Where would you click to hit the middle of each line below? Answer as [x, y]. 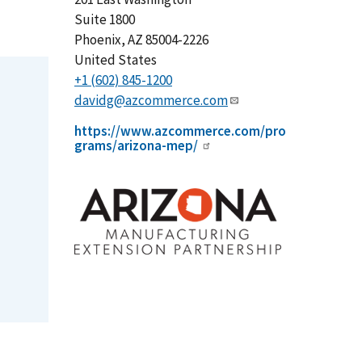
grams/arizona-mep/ [136, 145]
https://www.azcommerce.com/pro [180, 130]
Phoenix [97, 39]
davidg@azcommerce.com [151, 100]
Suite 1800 [104, 19]
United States [115, 59]
